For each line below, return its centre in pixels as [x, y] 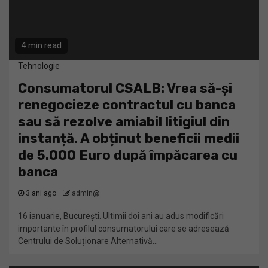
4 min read [41, 46]
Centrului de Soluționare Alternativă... [88, 241]
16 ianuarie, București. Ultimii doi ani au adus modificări [121, 216]
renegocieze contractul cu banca [127, 105]
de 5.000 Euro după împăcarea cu [128, 155]
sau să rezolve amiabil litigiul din [124, 122]
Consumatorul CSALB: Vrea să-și [125, 88]
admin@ [86, 193]
